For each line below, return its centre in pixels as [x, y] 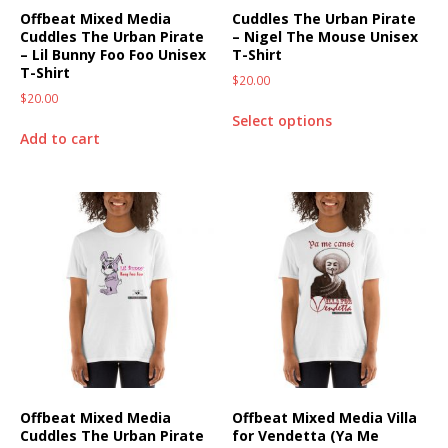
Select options [282, 121]
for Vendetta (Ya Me [306, 435]
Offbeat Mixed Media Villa [325, 417]
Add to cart [60, 139]
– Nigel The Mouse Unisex [325, 37]
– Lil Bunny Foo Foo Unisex [113, 55]
